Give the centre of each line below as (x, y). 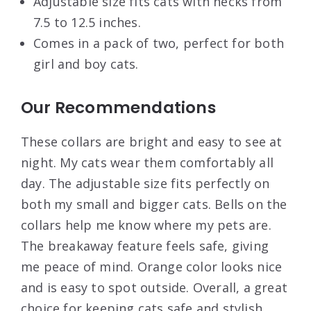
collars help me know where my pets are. (146, 225)
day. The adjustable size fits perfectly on (145, 184)
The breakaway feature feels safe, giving (145, 246)
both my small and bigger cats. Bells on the (154, 204)
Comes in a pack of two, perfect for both (159, 43)
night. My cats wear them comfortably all (148, 163)
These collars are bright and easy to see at (152, 142)
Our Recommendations (118, 108)
